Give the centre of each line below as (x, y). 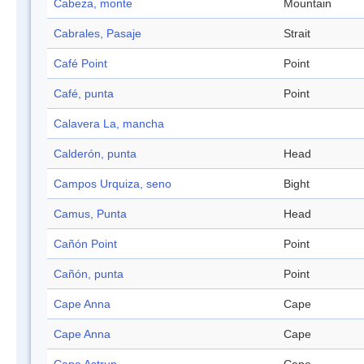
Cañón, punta (89, 274)
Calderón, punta (95, 154)
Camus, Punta (90, 214)
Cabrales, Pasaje (97, 34)
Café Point (80, 64)
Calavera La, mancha (109, 124)
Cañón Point (85, 244)
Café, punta (84, 94)
